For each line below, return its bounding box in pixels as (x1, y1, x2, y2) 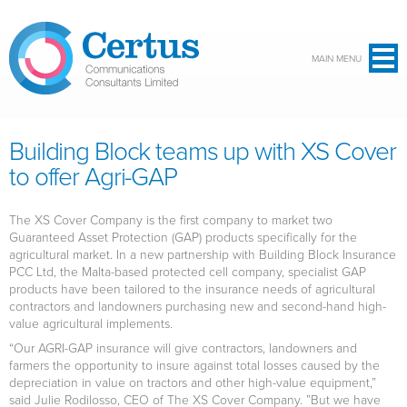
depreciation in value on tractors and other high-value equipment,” (9, 373, 376, 391)
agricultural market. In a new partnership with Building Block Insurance (9, 245, 396, 263)
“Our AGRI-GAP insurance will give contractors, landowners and (9, 339, 357, 356)
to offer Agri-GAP (9, 158, 177, 194)
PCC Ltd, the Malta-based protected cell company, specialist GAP (9, 263, 366, 280)
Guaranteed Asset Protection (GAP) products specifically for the (9, 228, 357, 245)
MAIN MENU (312, 52, 362, 65)
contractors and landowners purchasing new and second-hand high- (9, 297, 386, 314)
